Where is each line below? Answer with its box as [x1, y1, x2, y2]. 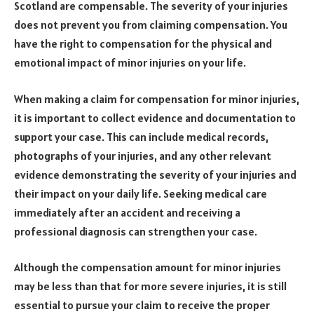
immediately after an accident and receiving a [14, 205, 240, 219]
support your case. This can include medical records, [14, 129, 268, 144]
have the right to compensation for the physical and [14, 36, 272, 51]
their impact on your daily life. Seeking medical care [14, 186, 267, 200]
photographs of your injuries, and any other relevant [14, 148, 271, 163]
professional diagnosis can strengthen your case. [14, 224, 257, 238]
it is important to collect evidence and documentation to [14, 110, 296, 125]
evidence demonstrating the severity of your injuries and [14, 167, 296, 182]
